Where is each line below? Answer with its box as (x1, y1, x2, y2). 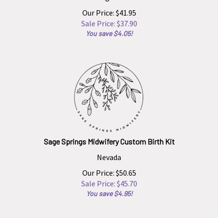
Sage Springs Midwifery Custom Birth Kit (43, 132, 175, 142)
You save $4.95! (86, 185, 132, 193)
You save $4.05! (86, 25, 132, 33)
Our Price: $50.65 (82, 163, 136, 173)
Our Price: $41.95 (82, 3, 136, 13)
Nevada (97, 148, 121, 158)
